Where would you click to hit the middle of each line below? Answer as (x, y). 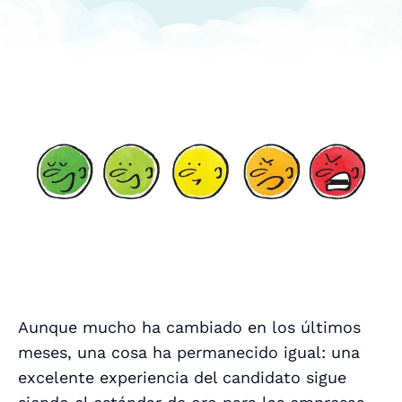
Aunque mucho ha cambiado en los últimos (189, 327)
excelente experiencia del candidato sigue (182, 377)
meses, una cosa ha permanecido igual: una (189, 352)
